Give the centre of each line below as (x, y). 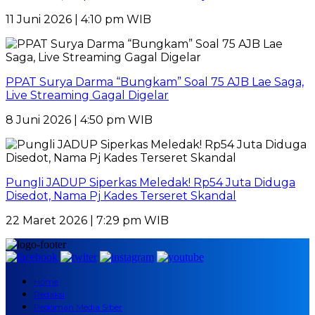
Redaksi (49, 294)
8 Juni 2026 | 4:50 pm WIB (79, 120)
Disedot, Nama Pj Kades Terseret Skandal (121, 195)
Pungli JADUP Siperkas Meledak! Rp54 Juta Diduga (150, 182)
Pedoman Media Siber (78, 307)
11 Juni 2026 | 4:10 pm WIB (78, 19)
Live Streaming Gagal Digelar (87, 95)
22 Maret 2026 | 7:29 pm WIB (87, 220)
